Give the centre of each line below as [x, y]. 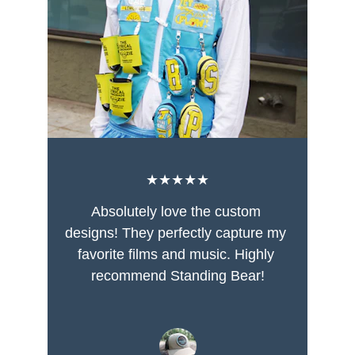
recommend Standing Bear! [177, 276]
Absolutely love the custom [177, 212]
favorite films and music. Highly [177, 254]
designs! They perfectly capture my [178, 233]
